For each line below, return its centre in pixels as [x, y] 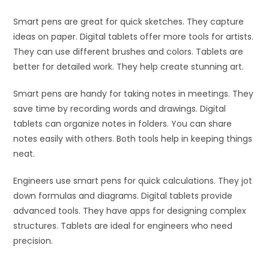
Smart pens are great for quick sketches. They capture [129, 22]
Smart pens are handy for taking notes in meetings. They [134, 94]
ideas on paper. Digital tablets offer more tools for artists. [134, 37]
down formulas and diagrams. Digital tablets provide [123, 196]
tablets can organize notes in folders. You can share [123, 124]
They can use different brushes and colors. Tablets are [128, 52]
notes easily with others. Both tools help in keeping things [133, 139]
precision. [33, 241]
